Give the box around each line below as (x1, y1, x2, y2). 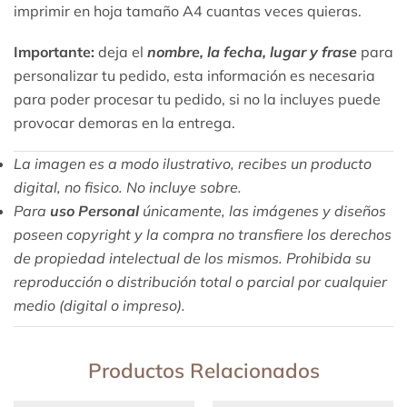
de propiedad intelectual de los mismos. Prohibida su (14, 249, 371, 268)
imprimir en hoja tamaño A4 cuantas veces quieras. (14, 2, 362, 21)
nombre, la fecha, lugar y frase (147, 42, 361, 61)
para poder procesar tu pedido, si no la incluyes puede (14, 89, 381, 108)
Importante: (14, 42, 94, 61)
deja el (94, 42, 144, 61)
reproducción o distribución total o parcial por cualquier (14, 273, 387, 292)
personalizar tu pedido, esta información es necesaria (14, 65, 375, 84)
